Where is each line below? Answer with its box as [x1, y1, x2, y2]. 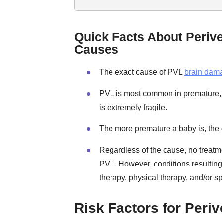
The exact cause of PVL [99, 68, 184, 77]
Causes [74, 42, 118, 56]
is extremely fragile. [99, 103, 167, 112]
